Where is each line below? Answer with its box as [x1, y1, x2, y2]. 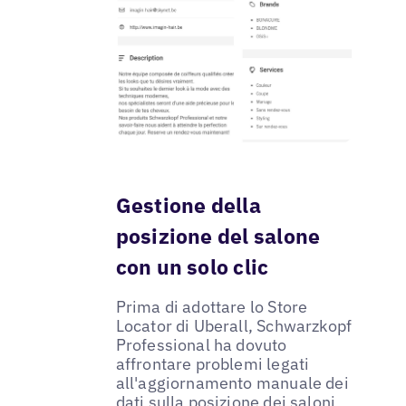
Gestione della [115, 190, 261, 218]
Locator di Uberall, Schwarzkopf [115, 314, 353, 336]
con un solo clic [115, 252, 269, 280]
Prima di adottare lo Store [115, 295, 308, 317]
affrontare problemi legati [115, 353, 310, 374]
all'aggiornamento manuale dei [115, 372, 349, 393]
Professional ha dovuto [115, 333, 287, 355]
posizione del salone [115, 221, 321, 249]
